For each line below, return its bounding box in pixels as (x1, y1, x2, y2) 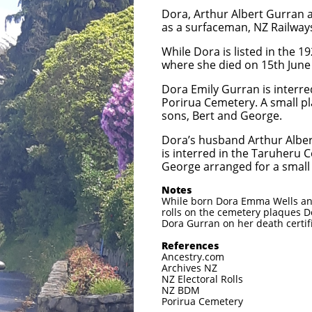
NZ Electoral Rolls (162, 272, 243, 286)
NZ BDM (162, 283, 200, 297)
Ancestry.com (162, 250, 224, 263)
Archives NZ (162, 261, 217, 274)
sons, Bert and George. (162, 108, 282, 123)
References (162, 239, 219, 252)
